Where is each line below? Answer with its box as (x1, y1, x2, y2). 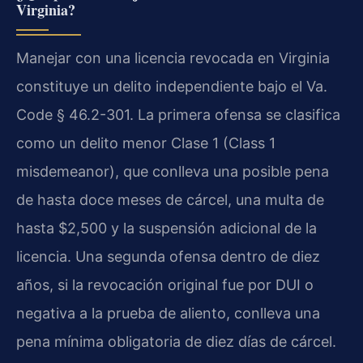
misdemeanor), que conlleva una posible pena (16, 163, 329, 181)
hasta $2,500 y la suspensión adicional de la (16, 220, 317, 237)
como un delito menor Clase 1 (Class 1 (16, 135, 275, 152)
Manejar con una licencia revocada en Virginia (16, 49, 330, 67)
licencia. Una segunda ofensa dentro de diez (16, 248, 320, 266)
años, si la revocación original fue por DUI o (16, 276, 314, 294)
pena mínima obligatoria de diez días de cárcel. (16, 333, 336, 351)
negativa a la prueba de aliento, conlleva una (16, 305, 320, 322)
